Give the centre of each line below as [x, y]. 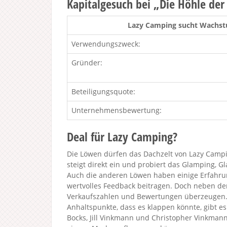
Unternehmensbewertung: [117, 110]
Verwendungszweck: [106, 44]
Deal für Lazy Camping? [122, 137]
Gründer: [87, 63]
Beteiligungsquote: [103, 91]
